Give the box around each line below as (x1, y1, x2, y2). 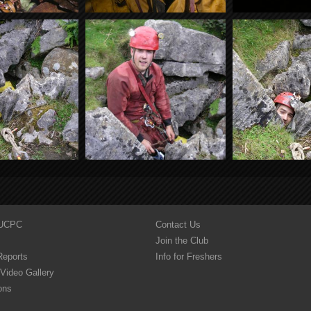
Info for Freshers (155, 251, 222, 262)
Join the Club (155, 235, 208, 246)
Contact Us (155, 219, 201, 230)
